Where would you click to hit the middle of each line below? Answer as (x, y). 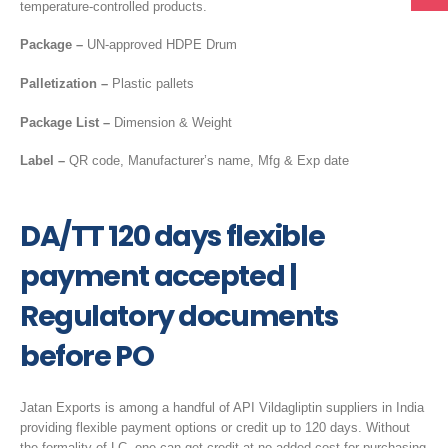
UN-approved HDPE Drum (160, 45)
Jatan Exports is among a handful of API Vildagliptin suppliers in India (222, 408)
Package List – (65, 122)
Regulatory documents (179, 316)
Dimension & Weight (171, 122)
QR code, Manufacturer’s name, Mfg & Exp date (207, 161)
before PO (87, 356)
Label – (42, 161)
